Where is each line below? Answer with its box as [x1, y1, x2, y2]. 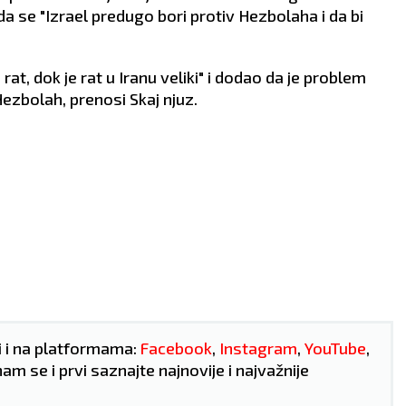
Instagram [219, 337, 297, 358]
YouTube [304, 337, 366, 358]
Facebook [140, 337, 212, 358]
